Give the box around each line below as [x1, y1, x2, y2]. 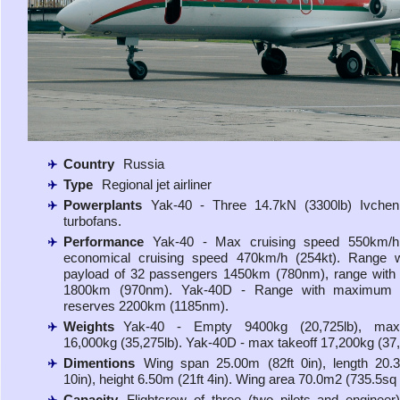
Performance [63, 233, 144, 249]
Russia [123, 155, 164, 171]
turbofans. [63, 212, 121, 229]
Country [63, 155, 114, 171]
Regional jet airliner [102, 176, 212, 192]
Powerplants [63, 196, 142, 212]
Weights [63, 318, 114, 334]
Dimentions [63, 354, 135, 371]
